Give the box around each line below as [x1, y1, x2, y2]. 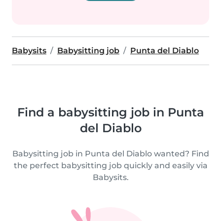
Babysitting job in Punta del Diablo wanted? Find [12, 149, 209, 158]
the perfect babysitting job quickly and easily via [13, 161, 208, 170]
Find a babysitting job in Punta [17, 105, 204, 119]
